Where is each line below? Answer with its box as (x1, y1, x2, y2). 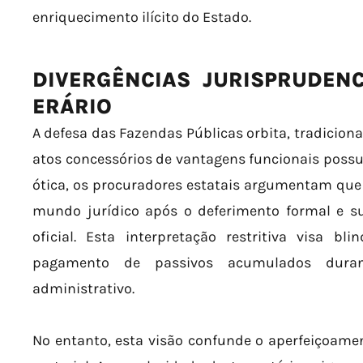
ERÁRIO (32, 94, 112, 119)
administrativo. (32, 280, 135, 297)
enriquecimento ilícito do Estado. (32, 8, 251, 26)
